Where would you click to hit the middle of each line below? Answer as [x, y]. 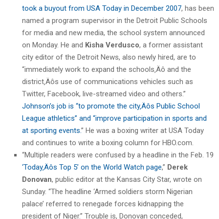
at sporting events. [52, 130]
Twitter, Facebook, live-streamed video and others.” [104, 94]
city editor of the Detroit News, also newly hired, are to [109, 57]
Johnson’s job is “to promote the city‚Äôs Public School [111, 106]
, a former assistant [171, 45]
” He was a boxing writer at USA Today [142, 130]
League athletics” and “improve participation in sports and [114, 118]
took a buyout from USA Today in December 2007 [102, 8]
